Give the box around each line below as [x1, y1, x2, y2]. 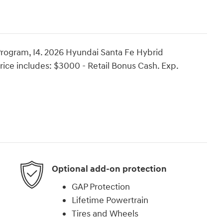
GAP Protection [72, 181, 130, 193]
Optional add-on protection [52, 163, 167, 175]
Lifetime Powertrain [72, 194, 148, 206]
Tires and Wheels [72, 208, 138, 220]
